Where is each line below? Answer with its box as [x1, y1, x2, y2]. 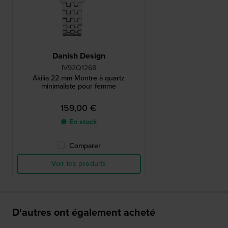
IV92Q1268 [61, 63, 96, 74]
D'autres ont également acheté [12, 205, 155, 220]
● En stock [61, 117, 97, 128]
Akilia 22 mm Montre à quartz [33, 73, 125, 84]
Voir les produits [51, 158, 106, 169]
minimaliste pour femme [41, 81, 117, 92]
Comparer [69, 140, 101, 152]
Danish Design [52, 50, 105, 62]
